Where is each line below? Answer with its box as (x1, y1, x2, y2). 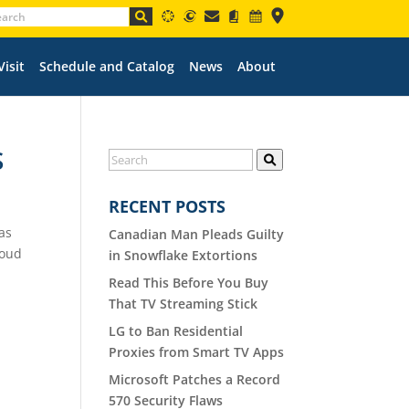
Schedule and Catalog (38, 57, 174, 75)
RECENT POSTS (109, 194, 226, 217)
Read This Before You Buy (109, 273, 269, 291)
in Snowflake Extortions (109, 246, 258, 264)
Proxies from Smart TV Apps (109, 342, 285, 361)
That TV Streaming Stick (109, 294, 258, 312)
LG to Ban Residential (109, 321, 244, 340)
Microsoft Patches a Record (109, 370, 281, 388)
